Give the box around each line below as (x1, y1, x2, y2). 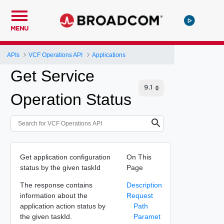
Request (126, 191, 153, 199)
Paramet (133, 212, 160, 220)
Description (126, 180, 162, 189)
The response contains (19, 180, 92, 189)
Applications (91, 51, 125, 58)
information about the (19, 191, 87, 199)
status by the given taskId (19, 163, 100, 171)
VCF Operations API (28, 51, 83, 58)
